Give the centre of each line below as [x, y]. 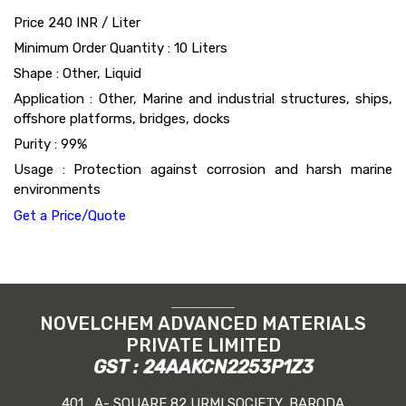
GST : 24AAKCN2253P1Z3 [203, 367]
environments [57, 190]
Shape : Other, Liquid [77, 74]
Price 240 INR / [63, 23]
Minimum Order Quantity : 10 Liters [121, 48]
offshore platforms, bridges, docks [122, 119]
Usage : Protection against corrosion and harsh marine [203, 170]
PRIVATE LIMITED [203, 346]
